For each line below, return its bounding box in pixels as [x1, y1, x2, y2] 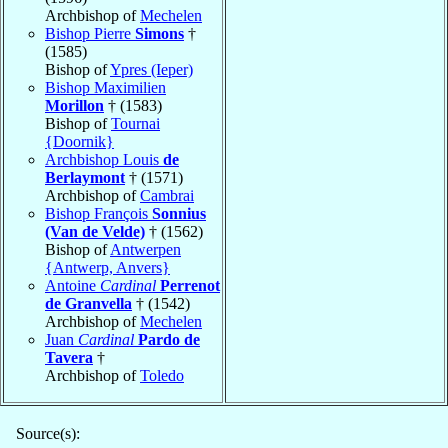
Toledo [140, 366, 184, 384]
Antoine [45, 276, 100, 294]
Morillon [45, 96, 104, 114]
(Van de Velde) [45, 222, 145, 240]
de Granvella [45, 294, 132, 312]
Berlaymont [45, 168, 125, 186]
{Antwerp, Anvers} [45, 258, 170, 276]
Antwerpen [110, 240, 181, 258]
